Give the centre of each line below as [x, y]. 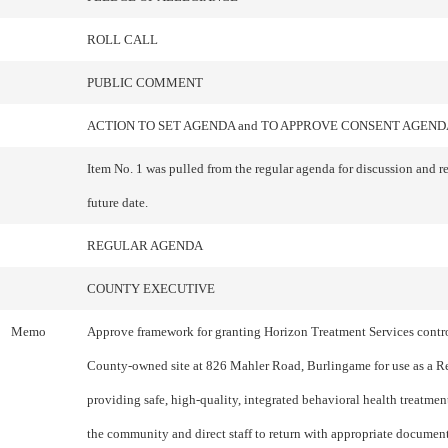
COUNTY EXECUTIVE [151, 288]
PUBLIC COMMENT [145, 82]
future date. [117, 202]
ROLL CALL [122, 39]
